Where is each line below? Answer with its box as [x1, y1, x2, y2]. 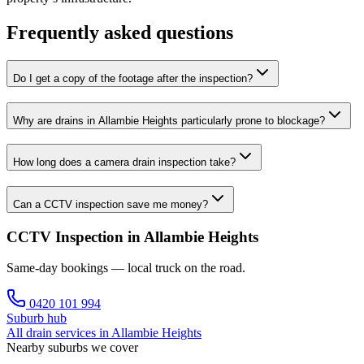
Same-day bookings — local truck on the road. [6, 261, 245, 275]
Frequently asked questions [6, 21, 233, 43]
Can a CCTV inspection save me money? [13, 198, 208, 211]
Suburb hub [6, 311, 67, 326]
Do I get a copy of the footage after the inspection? [13, 71, 253, 84]
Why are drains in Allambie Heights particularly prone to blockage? [13, 114, 325, 127]
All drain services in [6, 326, 111, 340]
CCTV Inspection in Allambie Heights [6, 227, 258, 245]
